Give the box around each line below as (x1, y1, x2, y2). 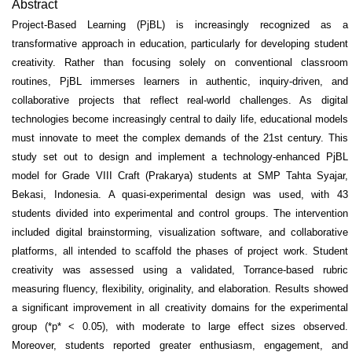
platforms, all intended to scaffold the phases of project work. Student (12, 245, 348, 258)
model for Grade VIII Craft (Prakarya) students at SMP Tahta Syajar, (12, 170, 348, 182)
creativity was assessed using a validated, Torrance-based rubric (12, 264, 348, 277)
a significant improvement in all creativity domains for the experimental (12, 302, 348, 314)
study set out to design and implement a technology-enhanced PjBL (12, 151, 348, 163)
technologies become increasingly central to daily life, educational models (12, 113, 348, 126)
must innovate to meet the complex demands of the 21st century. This (12, 132, 348, 145)
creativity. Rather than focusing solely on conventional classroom (12, 57, 348, 69)
